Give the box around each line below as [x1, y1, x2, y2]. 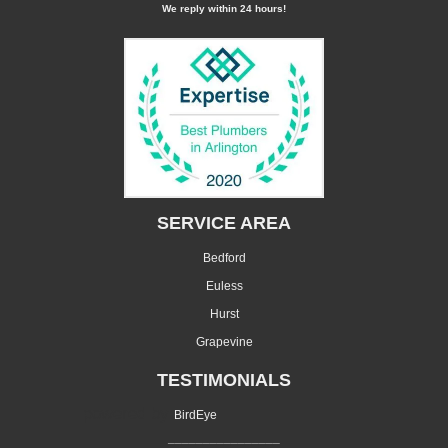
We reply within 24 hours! [162, 3, 286, 15]
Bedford [202, 251, 246, 266]
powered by [83, 404, 174, 424]
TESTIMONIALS [157, 370, 291, 391]
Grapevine [195, 335, 253, 350]
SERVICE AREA [157, 213, 291, 234]
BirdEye [174, 408, 217, 423]
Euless [205, 279, 243, 294]
